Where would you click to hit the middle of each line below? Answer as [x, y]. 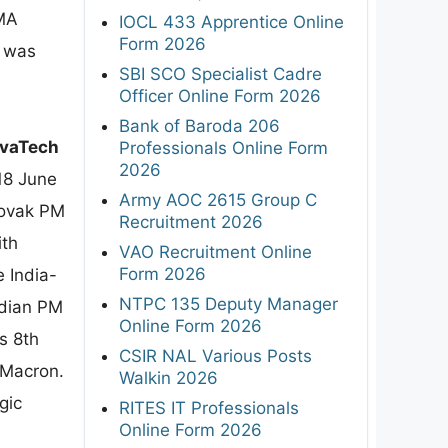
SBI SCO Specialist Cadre [220, 73]
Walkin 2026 [168, 377]
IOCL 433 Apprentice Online [231, 21]
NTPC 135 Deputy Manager [228, 303]
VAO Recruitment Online [215, 251]
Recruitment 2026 [191, 221]
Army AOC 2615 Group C [218, 199]
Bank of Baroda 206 [199, 125]
